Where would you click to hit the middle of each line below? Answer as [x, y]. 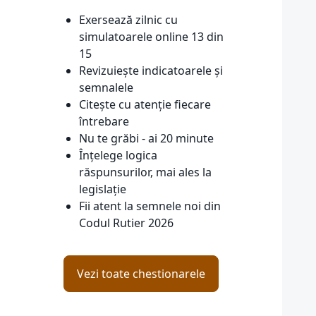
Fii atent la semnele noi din [150, 206]
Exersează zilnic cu [128, 20]
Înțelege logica [118, 155]
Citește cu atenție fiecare [145, 104]
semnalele [106, 87]
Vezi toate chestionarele [141, 274]
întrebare [104, 121]
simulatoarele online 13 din [151, 37]
